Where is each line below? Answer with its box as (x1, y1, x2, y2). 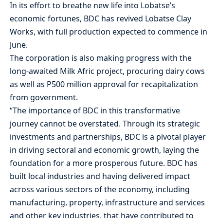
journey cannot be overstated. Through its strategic (10, 118, 200, 129)
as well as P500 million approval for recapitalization (10, 79, 198, 90)
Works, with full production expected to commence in (10, 26, 207, 37)
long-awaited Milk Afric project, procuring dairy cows (10, 66, 205, 77)
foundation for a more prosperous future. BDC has (10, 158, 198, 169)
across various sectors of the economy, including (10, 184, 190, 195)
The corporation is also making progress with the (10, 53, 192, 64)
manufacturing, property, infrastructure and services (10, 197, 205, 208)
